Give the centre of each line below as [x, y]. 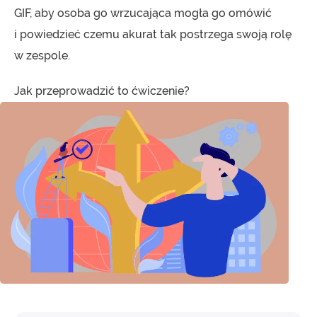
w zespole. [42, 56]
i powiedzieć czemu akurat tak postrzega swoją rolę [153, 35]
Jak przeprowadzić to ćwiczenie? [102, 91]
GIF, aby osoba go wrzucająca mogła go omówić [143, 13]
